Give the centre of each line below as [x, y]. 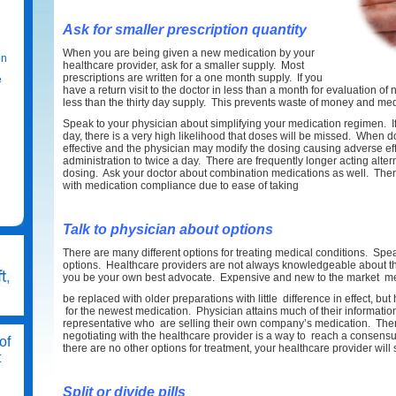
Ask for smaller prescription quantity [185, 30]
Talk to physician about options [168, 229]
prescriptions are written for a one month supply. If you [193, 78]
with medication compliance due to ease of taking [181, 186]
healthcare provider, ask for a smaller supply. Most [183, 65]
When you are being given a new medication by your [189, 53]
